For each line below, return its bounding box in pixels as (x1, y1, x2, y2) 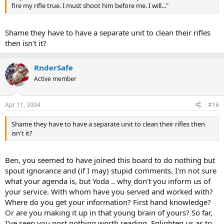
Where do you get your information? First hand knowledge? (5, 197, 211, 207)
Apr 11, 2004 (5, 100, 40, 109)
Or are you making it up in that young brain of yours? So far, (5, 207, 212, 217)
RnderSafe (34, 62, 73, 72)
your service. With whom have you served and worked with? (5, 186, 213, 196)
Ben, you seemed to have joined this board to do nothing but (5, 155, 215, 165)
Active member (34, 74, 76, 83)
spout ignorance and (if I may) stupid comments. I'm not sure (5, 165, 216, 175)
